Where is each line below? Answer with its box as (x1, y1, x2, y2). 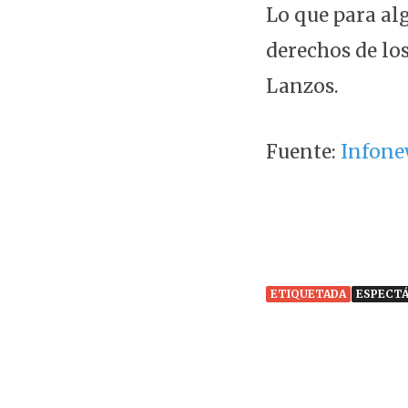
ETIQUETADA (270, 286, 346, 301)
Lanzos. (266, 74, 339, 98)
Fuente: (266, 140, 341, 165)
